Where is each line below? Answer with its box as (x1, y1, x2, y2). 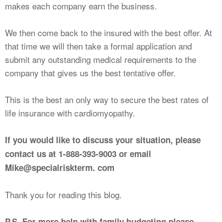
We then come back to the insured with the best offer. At (5, 26, 212, 39)
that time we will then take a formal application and (5, 40, 192, 53)
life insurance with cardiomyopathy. (5, 107, 135, 119)
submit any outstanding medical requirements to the (5, 53, 196, 66)
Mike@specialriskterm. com (5, 162, 117, 174)
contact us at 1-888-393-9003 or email (5, 148, 151, 160)
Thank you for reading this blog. (5, 188, 122, 201)
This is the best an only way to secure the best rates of (5, 93, 209, 106)
